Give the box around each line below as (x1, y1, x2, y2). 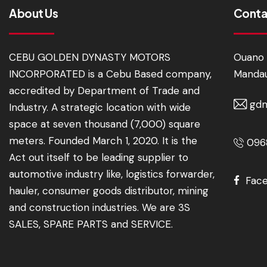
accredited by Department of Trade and (9, 84, 200, 98)
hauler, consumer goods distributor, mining (9, 184, 209, 198)
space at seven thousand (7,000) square (9, 117, 200, 131)
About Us (9, 6, 58, 21)
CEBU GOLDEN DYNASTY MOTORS (9, 51, 170, 64)
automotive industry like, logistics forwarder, (9, 167, 215, 181)
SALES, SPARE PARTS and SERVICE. (9, 218, 173, 231)
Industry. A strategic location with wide (9, 101, 191, 114)
